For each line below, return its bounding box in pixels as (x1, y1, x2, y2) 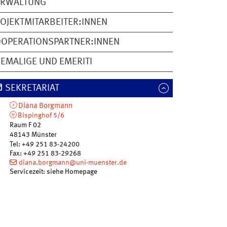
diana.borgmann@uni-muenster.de (18, 159, 127, 167)
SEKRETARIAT (5, 84, 59, 93)
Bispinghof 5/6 (17, 112, 64, 120)
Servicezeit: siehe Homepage (10, 168, 98, 176)
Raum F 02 (10, 122, 42, 129)
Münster (31, 131, 57, 139)
